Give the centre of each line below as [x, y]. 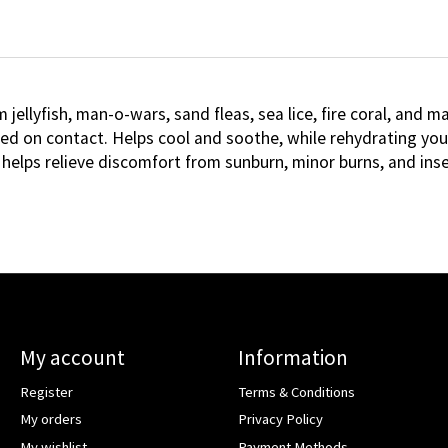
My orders [50, 419]
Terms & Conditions [296, 392]
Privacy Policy [280, 419]
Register [46, 392]
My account [72, 358]
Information [292, 358]
